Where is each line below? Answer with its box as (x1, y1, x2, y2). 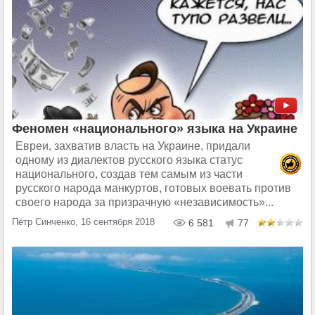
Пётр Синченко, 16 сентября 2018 (12, 216, 155, 227)
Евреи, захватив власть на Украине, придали (15, 139, 250, 152)
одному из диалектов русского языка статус (15, 153, 243, 166)
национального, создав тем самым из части (15, 167, 243, 180)
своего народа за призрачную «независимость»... (15, 195, 274, 208)
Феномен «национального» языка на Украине (12, 121, 297, 136)
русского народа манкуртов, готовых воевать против (15, 181, 291, 194)
